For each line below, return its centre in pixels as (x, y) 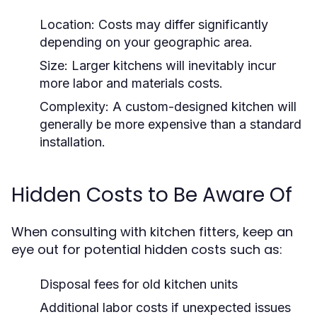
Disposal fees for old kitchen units (139, 284)
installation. (73, 142)
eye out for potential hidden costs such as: (147, 249)
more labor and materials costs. (131, 83)
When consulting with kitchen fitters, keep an (152, 232)
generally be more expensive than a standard (171, 124)
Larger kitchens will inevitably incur (172, 65)
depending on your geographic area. (146, 42)
